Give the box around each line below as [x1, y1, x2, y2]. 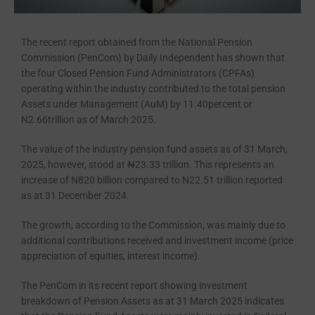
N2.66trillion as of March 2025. [21, 114, 156, 126]
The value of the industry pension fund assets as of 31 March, [21, 143, 288, 155]
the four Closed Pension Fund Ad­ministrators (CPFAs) [21, 67, 255, 79]
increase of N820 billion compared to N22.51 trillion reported [21, 174, 283, 186]
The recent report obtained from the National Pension [21, 37, 252, 49]
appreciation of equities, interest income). [21, 250, 200, 262]
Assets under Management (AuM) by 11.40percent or [21, 98, 252, 110]
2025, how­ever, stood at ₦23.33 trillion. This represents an [21, 159, 274, 171]
